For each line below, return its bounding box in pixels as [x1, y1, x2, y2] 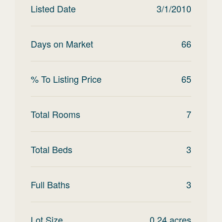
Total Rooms [31, 108, 80, 120]
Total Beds [31, 143, 72, 156]
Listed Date [31, 2, 76, 15]
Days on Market [31, 37, 93, 50]
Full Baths [31, 178, 70, 191]
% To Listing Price [31, 72, 102, 85]
